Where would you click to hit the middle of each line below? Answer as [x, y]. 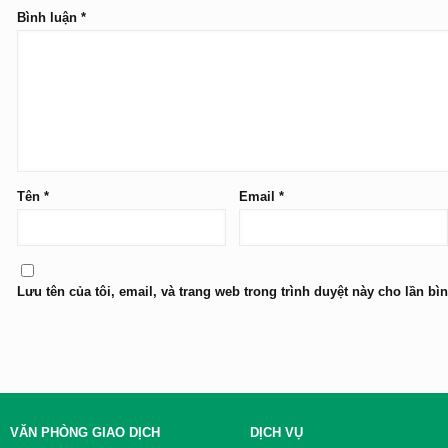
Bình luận [48, 17]
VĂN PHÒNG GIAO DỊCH [84, 432]
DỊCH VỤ [276, 432]
